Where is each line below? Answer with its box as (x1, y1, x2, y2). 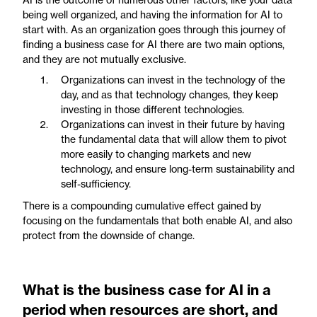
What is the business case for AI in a (23, 280, 271, 299)
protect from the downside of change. (23, 229, 195, 242)
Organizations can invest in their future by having (61, 118, 284, 131)
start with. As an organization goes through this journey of (23, 23, 286, 36)
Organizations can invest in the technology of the (61, 74, 285, 86)
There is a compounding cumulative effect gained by (23, 200, 261, 212)
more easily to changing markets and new (61, 148, 251, 161)
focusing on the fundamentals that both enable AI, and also (23, 214, 292, 227)
